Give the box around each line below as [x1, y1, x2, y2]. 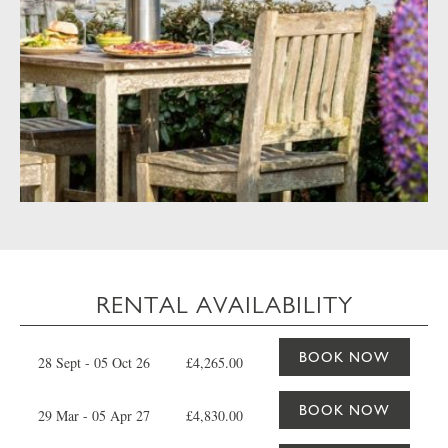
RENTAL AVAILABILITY [95, 291, 353, 319]
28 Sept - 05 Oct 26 [38, 352, 150, 372]
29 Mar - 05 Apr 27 [38, 405, 150, 425]
